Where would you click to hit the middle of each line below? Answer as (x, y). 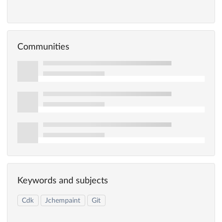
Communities (43, 47)
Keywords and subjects (63, 181)
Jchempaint (63, 200)
